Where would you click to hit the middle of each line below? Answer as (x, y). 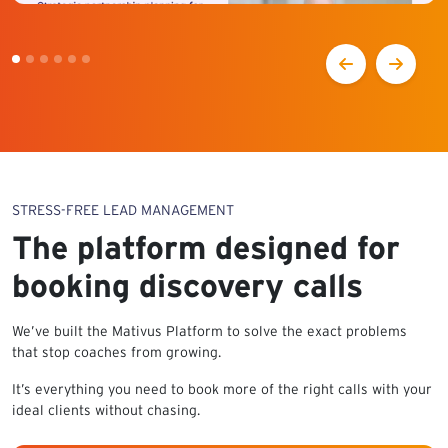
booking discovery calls (187, 285)
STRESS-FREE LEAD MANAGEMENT (123, 209)
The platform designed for (206, 247)
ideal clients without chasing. (106, 409)
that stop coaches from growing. (116, 351)
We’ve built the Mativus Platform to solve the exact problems (209, 330)
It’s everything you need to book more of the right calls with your (222, 388)
